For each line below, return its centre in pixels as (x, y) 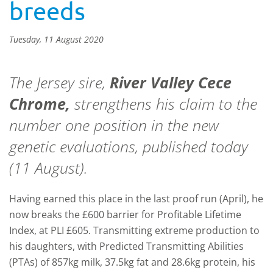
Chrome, (40, 104)
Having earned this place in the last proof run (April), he (136, 199)
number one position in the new (114, 125)
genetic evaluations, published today (129, 146)
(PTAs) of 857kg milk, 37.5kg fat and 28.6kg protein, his (132, 262)
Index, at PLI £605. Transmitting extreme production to (134, 230)
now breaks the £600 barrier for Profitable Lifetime (125, 214)
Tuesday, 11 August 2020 (56, 39)
